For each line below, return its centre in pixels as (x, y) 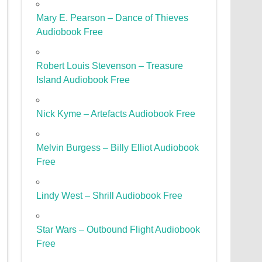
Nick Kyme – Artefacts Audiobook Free (116, 114)
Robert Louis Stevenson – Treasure (110, 66)
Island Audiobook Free (83, 80)
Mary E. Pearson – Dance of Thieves (113, 18)
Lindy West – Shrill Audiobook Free (110, 196)
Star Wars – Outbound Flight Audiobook (118, 230)
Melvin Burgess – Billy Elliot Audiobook (118, 148)
